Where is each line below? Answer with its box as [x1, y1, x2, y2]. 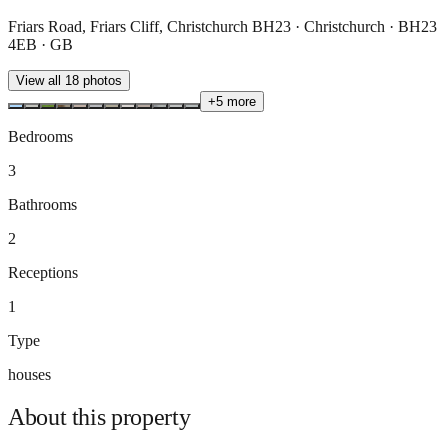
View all [16, 72, 65, 88]
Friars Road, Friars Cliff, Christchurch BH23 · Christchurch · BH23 [8, 17, 437, 35]
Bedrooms [8, 127, 73, 145]
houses [8, 365, 51, 383]
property [111, 403, 191, 430]
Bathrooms [8, 195, 77, 213]
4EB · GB [8, 35, 73, 53]
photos [79, 72, 122, 88]
